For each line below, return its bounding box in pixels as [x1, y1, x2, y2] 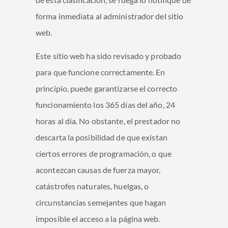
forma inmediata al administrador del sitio [36, 11, 184, 21]
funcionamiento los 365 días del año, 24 [36, 99, 175, 109]
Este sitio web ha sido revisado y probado [36, 50, 182, 61]
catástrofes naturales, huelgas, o [36, 181, 149, 191]
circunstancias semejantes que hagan [36, 197, 166, 207]
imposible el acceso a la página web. [36, 213, 160, 223]
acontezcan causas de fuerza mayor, [36, 164, 161, 175]
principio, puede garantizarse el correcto [36, 83, 178, 93]
